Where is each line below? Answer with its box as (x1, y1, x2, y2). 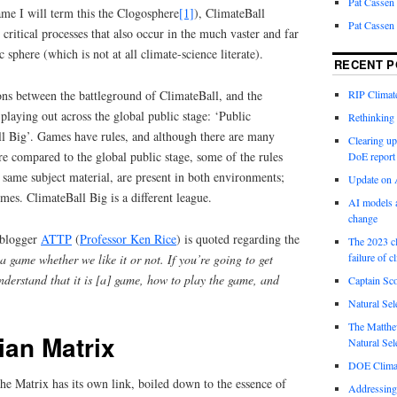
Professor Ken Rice (80, 230, 176, 247)
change (347, 211, 378, 226)
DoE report (347, 149, 395, 164)
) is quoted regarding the (176, 230, 300, 247)
